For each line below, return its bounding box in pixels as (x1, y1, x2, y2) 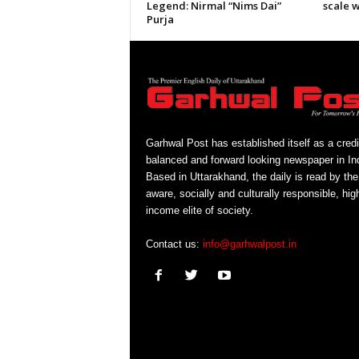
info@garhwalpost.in (202, 238, 296, 250)
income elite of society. (145, 204, 253, 216)
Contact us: (145, 238, 203, 250)
